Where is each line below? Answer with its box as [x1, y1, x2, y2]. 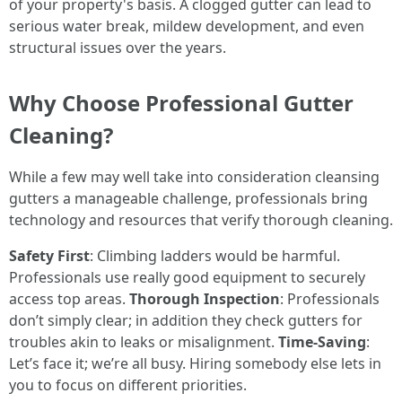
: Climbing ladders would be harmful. [90, 245, 340, 266]
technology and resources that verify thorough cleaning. [9, 209, 393, 230]
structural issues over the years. [9, 37, 226, 57]
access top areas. [9, 288, 129, 309]
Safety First [9, 245, 90, 266]
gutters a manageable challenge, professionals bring [9, 188, 368, 208]
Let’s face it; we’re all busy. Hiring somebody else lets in [9, 353, 381, 373]
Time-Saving [278, 331, 366, 352]
